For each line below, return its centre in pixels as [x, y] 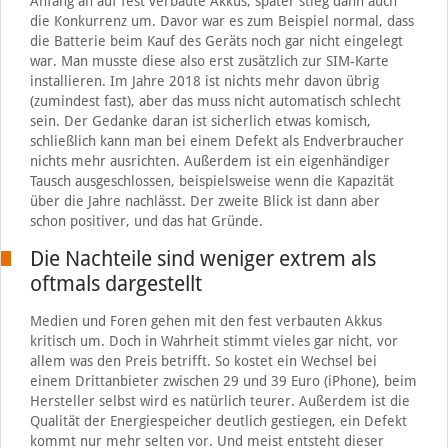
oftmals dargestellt [115, 283]
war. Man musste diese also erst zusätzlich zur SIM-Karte [209, 60]
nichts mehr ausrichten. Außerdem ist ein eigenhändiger [209, 160]
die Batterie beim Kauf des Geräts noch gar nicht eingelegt [216, 40]
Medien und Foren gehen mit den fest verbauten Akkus [205, 320]
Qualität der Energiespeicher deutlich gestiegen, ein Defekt [218, 420]
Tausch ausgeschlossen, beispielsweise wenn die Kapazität [211, 180]
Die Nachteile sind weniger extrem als [202, 258]
